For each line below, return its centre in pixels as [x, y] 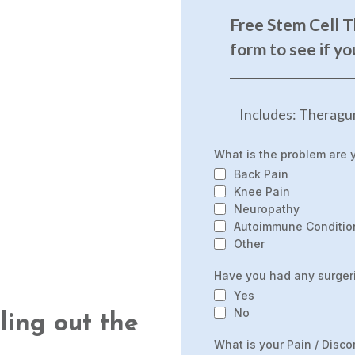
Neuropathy [267, 209]
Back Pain [261, 174]
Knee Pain [262, 192]
